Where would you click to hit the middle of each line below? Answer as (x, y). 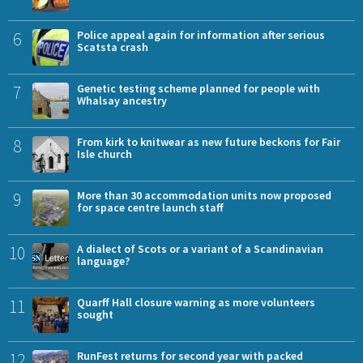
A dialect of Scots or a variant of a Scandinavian (200, 248)
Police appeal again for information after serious (201, 34)
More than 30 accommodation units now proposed (204, 195)
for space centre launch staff (150, 207)
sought (95, 314)
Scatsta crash (113, 47)
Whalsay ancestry (122, 100)
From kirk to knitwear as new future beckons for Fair (209, 141)
